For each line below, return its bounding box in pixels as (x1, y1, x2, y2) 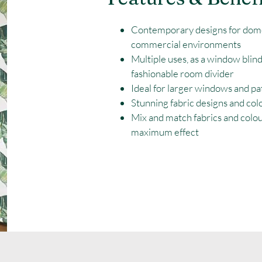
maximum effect (131, 126, 199, 139)
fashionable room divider (131, 67, 235, 80)
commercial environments (131, 38, 242, 51)
